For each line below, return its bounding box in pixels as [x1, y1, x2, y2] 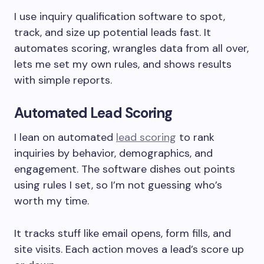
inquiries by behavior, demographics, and [14, 146, 213, 161]
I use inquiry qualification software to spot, [14, 9, 225, 24]
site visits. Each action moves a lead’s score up [14, 242, 244, 257]
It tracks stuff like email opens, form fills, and [14, 226, 231, 241]
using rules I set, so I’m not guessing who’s [14, 178, 222, 193]
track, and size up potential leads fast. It [14, 25, 211, 40]
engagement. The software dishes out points [14, 162, 235, 177]
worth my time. [14, 194, 89, 209]
